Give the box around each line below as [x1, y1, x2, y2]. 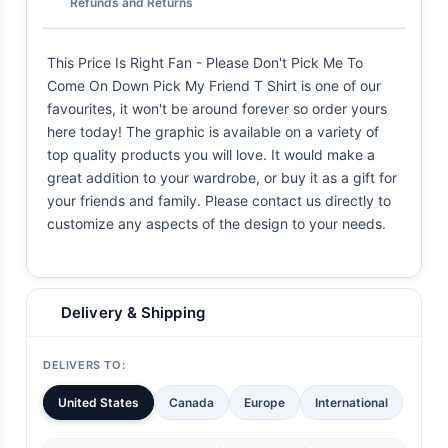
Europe [244, 395, 285, 411]
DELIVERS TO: [43, 358, 126, 373]
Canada [169, 395, 214, 411]
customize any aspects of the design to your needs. [47, 215, 386, 233]
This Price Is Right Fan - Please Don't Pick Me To [47, 54, 363, 72]
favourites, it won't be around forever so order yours [47, 100, 387, 118]
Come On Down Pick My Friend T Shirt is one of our [47, 77, 381, 95]
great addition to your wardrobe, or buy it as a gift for [47, 169, 397, 187]
